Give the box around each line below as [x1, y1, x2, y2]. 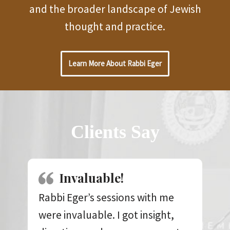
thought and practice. [65, 19, 165, 33]
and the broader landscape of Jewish [29, 2, 201, 16]
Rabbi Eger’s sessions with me [38, 190, 174, 204]
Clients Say [70, 121, 160, 142]
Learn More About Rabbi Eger [68, 58, 162, 68]
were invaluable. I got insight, [38, 207, 174, 222]
